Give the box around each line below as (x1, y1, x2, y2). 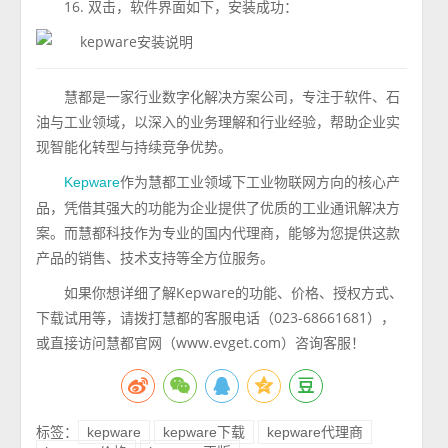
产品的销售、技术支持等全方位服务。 (36, 248, 275, 267)
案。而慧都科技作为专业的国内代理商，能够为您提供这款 (36, 223, 401, 242)
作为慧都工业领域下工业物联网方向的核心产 (120, 172, 401, 191)
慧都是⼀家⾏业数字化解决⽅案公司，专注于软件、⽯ (64, 87, 401, 106)
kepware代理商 (267, 424, 364, 440)
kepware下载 (163, 424, 246, 440)
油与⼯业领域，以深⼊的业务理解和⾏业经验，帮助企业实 (36, 112, 401, 131)
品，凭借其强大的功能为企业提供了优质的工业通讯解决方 (36, 198, 401, 217)
